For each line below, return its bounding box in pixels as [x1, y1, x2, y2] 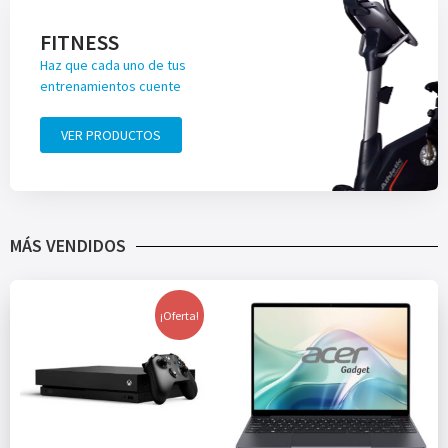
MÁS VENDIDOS [10, 234, 126, 258]
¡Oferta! [160, 307, 199, 323]
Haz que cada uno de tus [39, 56, 186, 75]
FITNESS [39, 28, 119, 57]
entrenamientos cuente [39, 77, 181, 96]
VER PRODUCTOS [60, 126, 161, 145]
